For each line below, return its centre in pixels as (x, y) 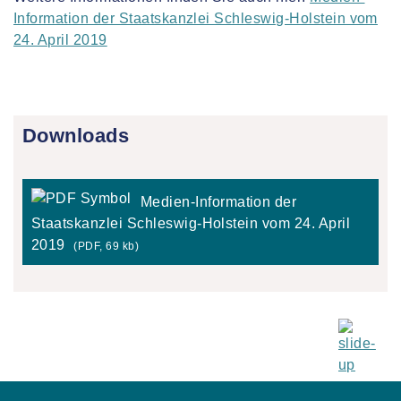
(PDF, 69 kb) (107, 246)
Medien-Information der (218, 202)
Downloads (76, 136)
